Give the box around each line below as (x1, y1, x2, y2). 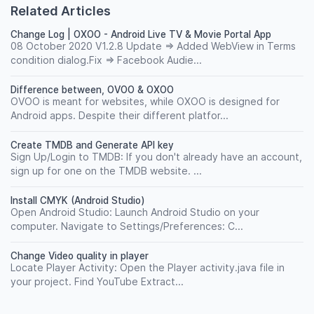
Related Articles (11, 4, 111, 18)
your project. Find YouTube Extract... (11, 275, 184, 287)
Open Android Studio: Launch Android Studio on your (11, 206, 259, 218)
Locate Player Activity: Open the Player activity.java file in (11, 261, 285, 273)
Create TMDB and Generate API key (11, 139, 174, 151)
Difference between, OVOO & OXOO (11, 84, 174, 95)
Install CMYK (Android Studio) (11, 195, 145, 206)
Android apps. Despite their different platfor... (11, 109, 228, 121)
